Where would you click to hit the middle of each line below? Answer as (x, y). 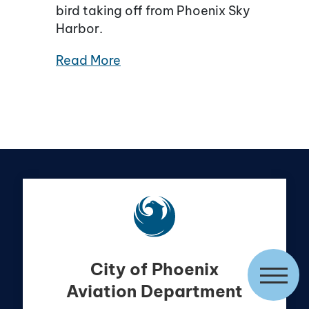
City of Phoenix (154, 269)
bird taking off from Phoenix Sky (153, 11)
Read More (88, 61)
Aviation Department (154, 291)
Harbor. (79, 29)
